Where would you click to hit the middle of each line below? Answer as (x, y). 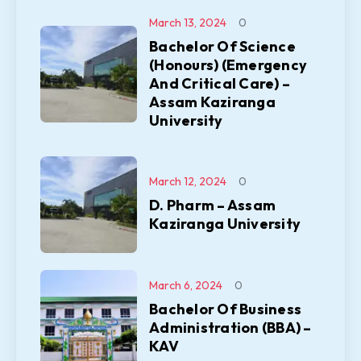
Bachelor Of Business (225, 309)
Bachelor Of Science (222, 46)
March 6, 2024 (186, 285)
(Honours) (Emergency (228, 65)
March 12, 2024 (188, 181)
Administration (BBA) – (230, 328)
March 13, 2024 (188, 23)
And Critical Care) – (220, 83)
